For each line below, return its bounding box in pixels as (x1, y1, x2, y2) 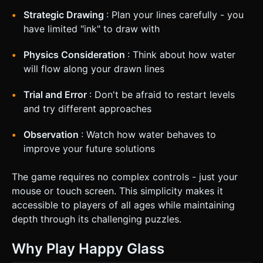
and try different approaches (23, 102, 151, 114)
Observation (23, 128, 81, 140)
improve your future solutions (23, 142, 155, 154)
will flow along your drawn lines (23, 62, 164, 75)
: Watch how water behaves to (81, 128, 216, 140)
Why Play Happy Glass (12, 240, 164, 257)
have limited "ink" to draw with (23, 22, 160, 35)
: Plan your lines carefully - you (106, 8, 244, 21)
